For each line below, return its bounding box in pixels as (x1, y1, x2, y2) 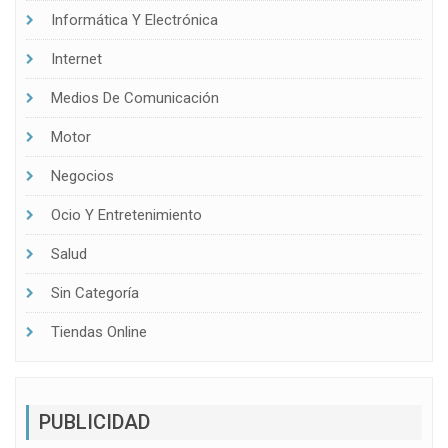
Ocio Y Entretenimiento (51, 206, 202, 225)
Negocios (51, 167, 114, 186)
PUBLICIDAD (39, 409, 150, 434)
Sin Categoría (51, 284, 139, 303)
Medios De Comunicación (51, 89, 219, 108)
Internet (51, 50, 102, 69)
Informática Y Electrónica (51, 11, 218, 30)
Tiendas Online (51, 323, 147, 342)
